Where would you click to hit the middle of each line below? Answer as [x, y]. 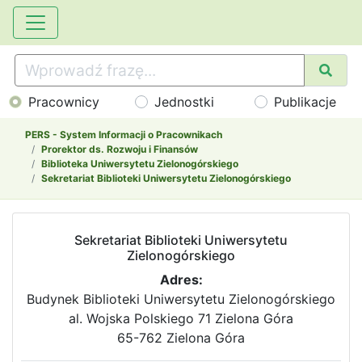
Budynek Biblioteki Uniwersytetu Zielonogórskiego [181, 299]
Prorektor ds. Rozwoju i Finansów [120, 149]
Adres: [181, 280]
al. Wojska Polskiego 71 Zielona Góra [181, 319]
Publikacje [305, 102]
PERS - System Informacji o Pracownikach [124, 135]
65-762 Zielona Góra [181, 338]
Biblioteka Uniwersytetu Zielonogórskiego [140, 164]
